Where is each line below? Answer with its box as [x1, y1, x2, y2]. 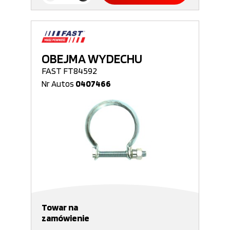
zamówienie [42, 213, 89, 223]
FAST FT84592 [42, 65, 97, 76]
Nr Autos [42, 79, 75, 89]
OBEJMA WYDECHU [42, 51, 142, 66]
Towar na [42, 202, 78, 213]
